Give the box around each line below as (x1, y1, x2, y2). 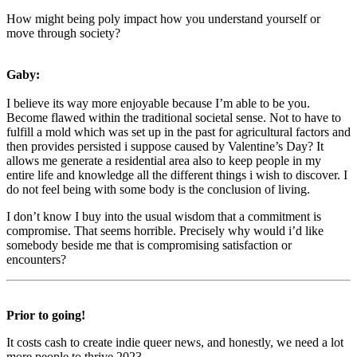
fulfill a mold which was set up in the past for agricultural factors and (6, 124, 351, 139)
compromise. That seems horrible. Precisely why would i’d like (6, 223, 324, 237)
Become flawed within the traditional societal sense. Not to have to (6, 110, 341, 124)
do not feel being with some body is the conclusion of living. (6, 182, 310, 196)
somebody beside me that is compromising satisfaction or (6, 237, 292, 252)
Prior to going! (6, 308, 85, 322)
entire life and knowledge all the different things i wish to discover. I (6, 167, 347, 182)
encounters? (6, 252, 66, 266)
